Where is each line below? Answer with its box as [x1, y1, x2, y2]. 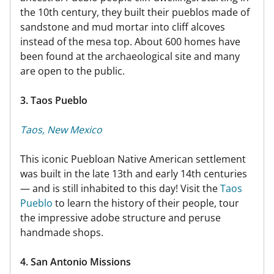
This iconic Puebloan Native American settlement [20, 152, 246, 166]
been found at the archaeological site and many [20, 49, 240, 63]
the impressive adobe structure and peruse [20, 210, 221, 224]
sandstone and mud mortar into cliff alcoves [20, 20, 225, 34]
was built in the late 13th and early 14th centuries [20, 166, 247, 180]
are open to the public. [20, 64, 125, 78]
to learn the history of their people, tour [53, 196, 239, 210]
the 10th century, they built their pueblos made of [20, 5, 250, 19]
